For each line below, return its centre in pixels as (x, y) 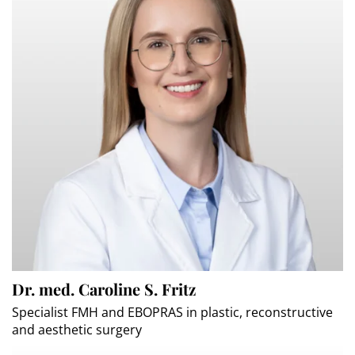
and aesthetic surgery (77, 329)
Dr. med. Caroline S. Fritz (104, 288)
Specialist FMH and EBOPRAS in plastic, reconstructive (172, 312)
